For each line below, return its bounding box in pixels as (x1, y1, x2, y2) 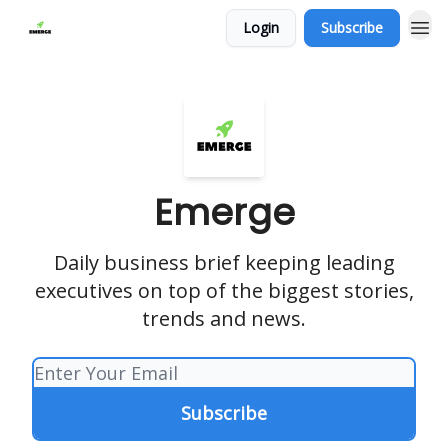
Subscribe (321, 18, 383, 37)
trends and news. (142, 305, 306, 332)
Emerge (153, 187, 295, 238)
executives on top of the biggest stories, (34, 277, 414, 304)
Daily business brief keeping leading (53, 249, 395, 276)
